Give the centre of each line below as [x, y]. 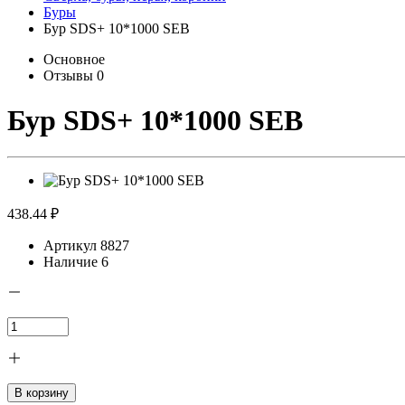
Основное [74, 60]
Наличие [71, 262]
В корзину [42, 393]
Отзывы [70, 76]
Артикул [70, 246]
